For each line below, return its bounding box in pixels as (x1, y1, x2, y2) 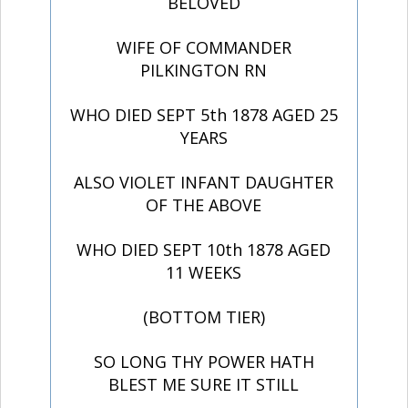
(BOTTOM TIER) (142, 306, 265, 329)
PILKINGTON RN (140, 59, 268, 82)
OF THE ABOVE (146, 194, 262, 217)
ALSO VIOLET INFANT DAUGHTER (74, 171, 334, 194)
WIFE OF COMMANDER (116, 36, 291, 59)
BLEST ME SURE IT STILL (108, 373, 300, 396)
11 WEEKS (166, 261, 242, 284)
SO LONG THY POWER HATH (93, 351, 314, 373)
